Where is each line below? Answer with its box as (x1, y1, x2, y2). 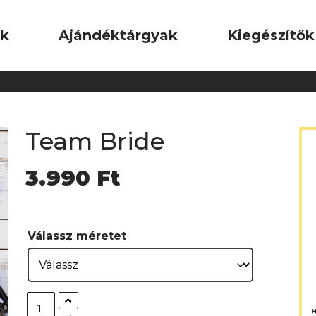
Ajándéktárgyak (59, 27, 178, 44)
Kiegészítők (227, 27, 315, 44)
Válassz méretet (28, 229, 126, 243)
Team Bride (25, 126, 164, 156)
